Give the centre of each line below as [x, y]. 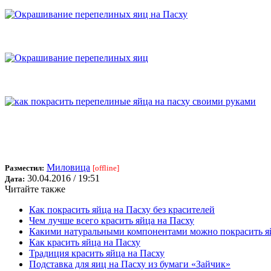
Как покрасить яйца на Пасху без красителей [122, 210]
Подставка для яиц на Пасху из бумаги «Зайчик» [130, 264]
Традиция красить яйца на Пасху [97, 253]
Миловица [68, 168]
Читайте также [35, 189]
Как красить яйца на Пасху [85, 243]
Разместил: [24, 168]
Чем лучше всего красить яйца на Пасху [112, 221]
